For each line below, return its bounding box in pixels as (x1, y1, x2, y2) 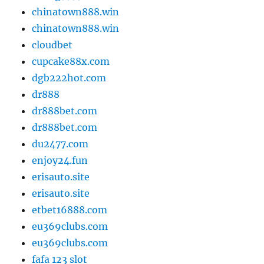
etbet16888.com (32, 204, 108, 216)
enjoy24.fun (32, 154, 88, 167)
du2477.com (32, 138, 89, 150)
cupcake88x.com (32, 55, 110, 68)
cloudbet (32, 39, 73, 51)
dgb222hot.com (32, 72, 107, 84)
